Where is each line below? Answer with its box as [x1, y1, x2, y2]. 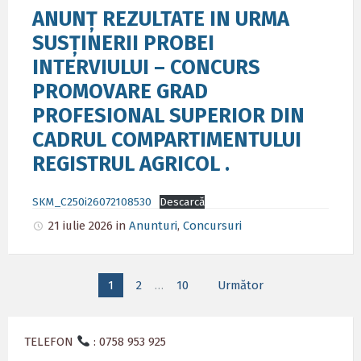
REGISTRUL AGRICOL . [32, 151, 230, 176]
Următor [217, 278, 263, 293]
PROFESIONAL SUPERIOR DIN [32, 103, 305, 128]
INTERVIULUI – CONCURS [32, 55, 260, 80]
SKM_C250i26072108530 [32, 195, 151, 209]
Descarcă [160, 195, 205, 209]
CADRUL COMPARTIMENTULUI [32, 127, 301, 152]
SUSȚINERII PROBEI [32, 31, 214, 56]
